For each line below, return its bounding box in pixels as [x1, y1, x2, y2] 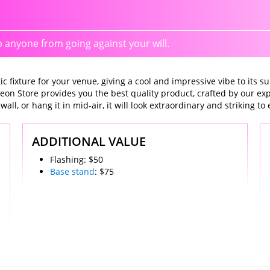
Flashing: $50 [50, 154, 104, 166]
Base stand [50, 166, 95, 178]
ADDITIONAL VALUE [32, 133, 146, 150]
